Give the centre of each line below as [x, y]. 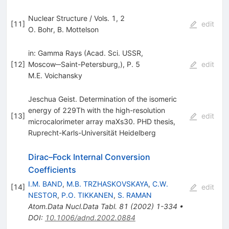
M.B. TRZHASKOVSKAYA [107, 184]
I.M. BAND [45, 184]
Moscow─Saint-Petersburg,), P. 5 [84, 64]
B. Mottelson [78, 29]
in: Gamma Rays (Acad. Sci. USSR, [85, 53]
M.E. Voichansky [55, 75]
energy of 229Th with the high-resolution [96, 110]
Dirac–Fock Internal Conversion [89, 157]
